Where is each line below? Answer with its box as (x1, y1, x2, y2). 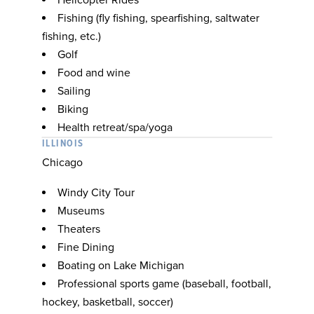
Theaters (57, 222, 100, 236)
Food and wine (57, 66, 130, 80)
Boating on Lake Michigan (57, 259, 184, 273)
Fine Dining (57, 240, 114, 254)
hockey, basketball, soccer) (42, 295, 173, 309)
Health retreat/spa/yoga (57, 121, 172, 135)
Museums (57, 204, 104, 218)
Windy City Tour (57, 186, 135, 200)
